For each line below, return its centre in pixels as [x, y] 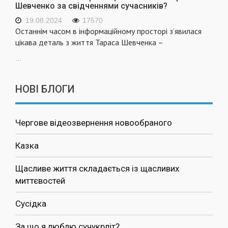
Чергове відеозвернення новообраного [94, 123]
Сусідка [31, 204]
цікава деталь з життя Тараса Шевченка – [89, 42]
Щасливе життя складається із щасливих [97, 169]
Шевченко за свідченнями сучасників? [91, 6]
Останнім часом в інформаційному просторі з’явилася [108, 31]
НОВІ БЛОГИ [45, 89]
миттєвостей [40, 181]
